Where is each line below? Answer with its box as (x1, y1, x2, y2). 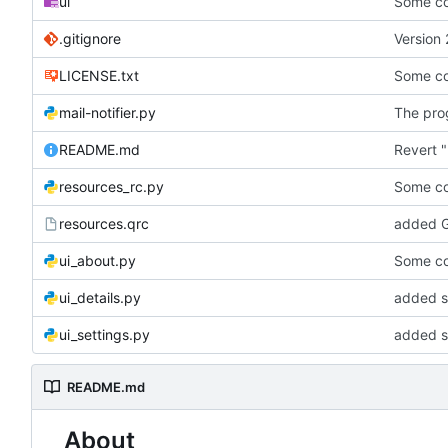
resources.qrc (59, 215, 149, 233)
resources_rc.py (59, 178, 164, 196)
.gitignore (59, 30, 121, 48)
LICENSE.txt (59, 67, 139, 85)
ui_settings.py (59, 326, 150, 344)
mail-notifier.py (59, 104, 156, 122)
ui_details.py (59, 289, 141, 307)
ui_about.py (59, 252, 136, 270)
